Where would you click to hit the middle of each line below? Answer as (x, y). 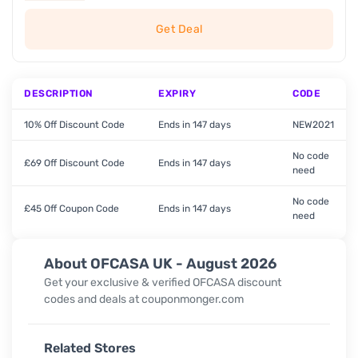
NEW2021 (313, 125)
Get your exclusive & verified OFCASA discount (163, 282)
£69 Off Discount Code (74, 163)
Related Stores (90, 348)
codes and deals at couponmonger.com (144, 299)
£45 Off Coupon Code (72, 209)
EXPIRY (177, 93)
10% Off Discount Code (74, 125)
